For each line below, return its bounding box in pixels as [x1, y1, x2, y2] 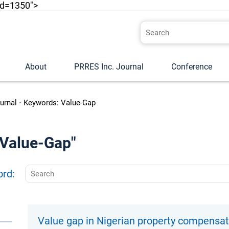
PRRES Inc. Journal [74, 62, 144, 72]
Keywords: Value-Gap [24, 98, 96, 107]
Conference [171, 62, 212, 72]
